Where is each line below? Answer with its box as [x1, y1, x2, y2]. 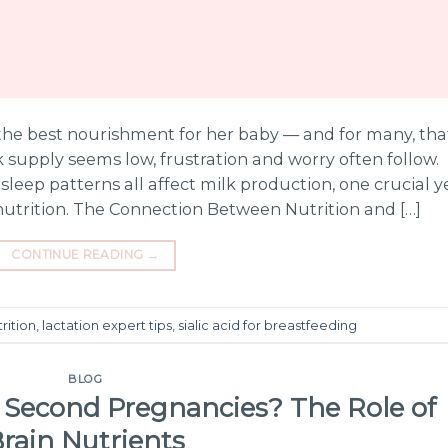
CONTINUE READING [11, 247, 147, 263]
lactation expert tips [42, 316, 172, 333]
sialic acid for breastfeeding [178, 316, 357, 333]
